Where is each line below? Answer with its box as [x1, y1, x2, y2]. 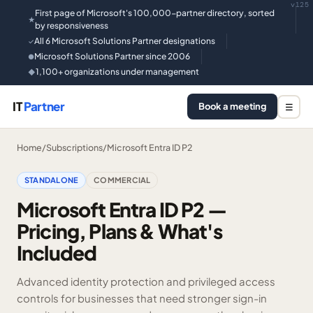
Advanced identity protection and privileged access [17, 275, 275, 288]
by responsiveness [35, 20, 108, 31]
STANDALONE [24, 175, 79, 184]
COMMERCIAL [94, 175, 151, 184]
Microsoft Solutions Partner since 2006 [34, 51, 190, 61]
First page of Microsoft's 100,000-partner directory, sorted [35, 8, 275, 18]
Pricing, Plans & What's [17, 219, 222, 243]
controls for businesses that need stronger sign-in [17, 291, 267, 305]
